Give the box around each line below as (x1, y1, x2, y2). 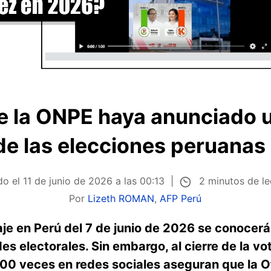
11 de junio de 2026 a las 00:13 (23, 175, 165, 188)
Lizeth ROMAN (88, 192, 155, 204)
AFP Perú (160, 192, 202, 204)
